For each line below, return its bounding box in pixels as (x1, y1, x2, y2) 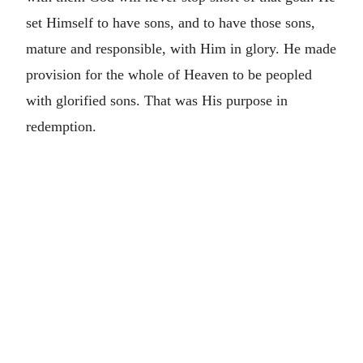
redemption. (26, 118, 96, 135)
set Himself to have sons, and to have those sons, (26, 15, 315, 31)
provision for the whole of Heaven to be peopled (26, 66, 312, 83)
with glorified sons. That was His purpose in (26, 92, 288, 109)
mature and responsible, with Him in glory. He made (26, 41, 336, 57)
